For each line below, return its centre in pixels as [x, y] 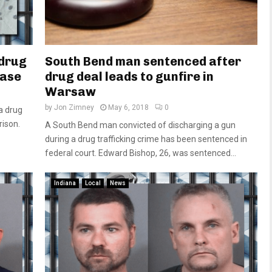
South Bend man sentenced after [143, 61]
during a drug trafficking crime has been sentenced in [146, 139]
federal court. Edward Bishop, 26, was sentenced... [141, 153]
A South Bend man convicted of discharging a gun [140, 125]
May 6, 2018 [128, 107]
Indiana [65, 183]
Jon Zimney [74, 107]
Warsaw [70, 91]
